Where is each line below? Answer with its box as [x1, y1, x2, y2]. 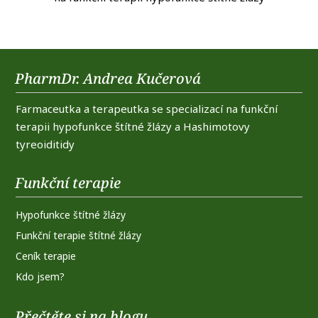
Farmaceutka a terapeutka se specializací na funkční [16, 102, 278, 116]
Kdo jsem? [16, 270, 65, 284]
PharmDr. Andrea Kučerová [15, 69, 202, 89]
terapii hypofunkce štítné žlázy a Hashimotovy [16, 119, 251, 134]
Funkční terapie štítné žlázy [16, 229, 142, 243]
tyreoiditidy [16, 137, 75, 152]
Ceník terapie [16, 249, 77, 263]
